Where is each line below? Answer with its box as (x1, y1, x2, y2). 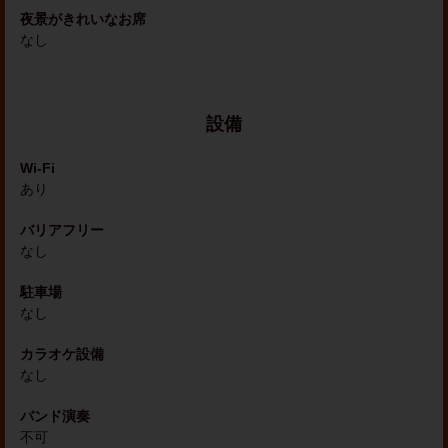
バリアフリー (20, 222, 104, 238)
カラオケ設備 (20, 346, 104, 362)
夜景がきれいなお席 (20, 11, 146, 27)
